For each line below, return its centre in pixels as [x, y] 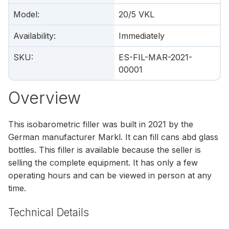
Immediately [142, 36]
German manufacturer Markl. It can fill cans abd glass [113, 137]
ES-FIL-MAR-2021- [155, 57]
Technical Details [50, 212]
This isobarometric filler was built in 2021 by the [101, 124]
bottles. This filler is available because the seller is [105, 150]
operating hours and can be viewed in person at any [110, 176]
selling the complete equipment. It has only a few [103, 163]
